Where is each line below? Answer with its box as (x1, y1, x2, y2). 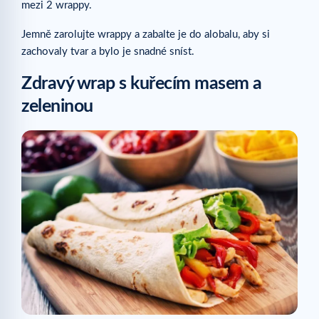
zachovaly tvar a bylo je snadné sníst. (21, 46, 194, 58)
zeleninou (21, 98, 93, 116)
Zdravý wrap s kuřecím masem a (21, 75, 262, 93)
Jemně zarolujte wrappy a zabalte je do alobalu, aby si (21, 29, 270, 41)
